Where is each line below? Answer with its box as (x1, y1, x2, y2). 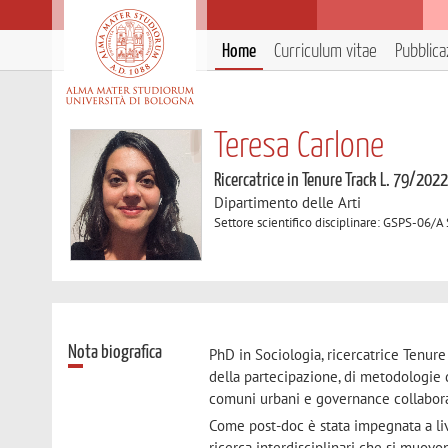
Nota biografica (68, 342, 163, 362)
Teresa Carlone (214, 130, 385, 164)
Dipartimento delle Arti (214, 193, 362, 212)
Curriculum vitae (274, 42, 377, 61)
